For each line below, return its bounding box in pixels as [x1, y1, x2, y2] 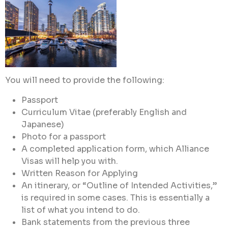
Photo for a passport [21, 131, 106, 142]
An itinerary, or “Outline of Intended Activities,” [21, 180, 217, 191]
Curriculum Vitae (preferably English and [21, 106, 187, 118]
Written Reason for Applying [21, 167, 138, 179]
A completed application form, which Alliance [21, 143, 209, 154]
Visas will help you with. [21, 155, 118, 166]
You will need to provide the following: [5, 75, 164, 86]
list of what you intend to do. [21, 204, 140, 215]
